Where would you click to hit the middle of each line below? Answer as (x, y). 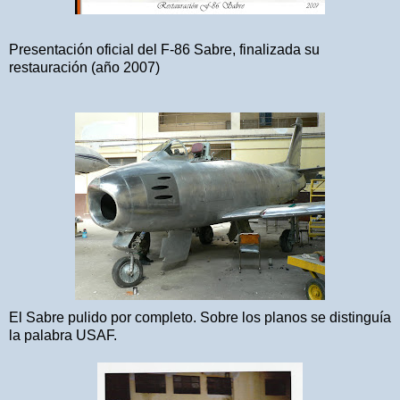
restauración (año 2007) (84, 68)
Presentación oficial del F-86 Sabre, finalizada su (164, 50)
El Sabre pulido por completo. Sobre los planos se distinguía (200, 318)
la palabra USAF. (63, 336)
